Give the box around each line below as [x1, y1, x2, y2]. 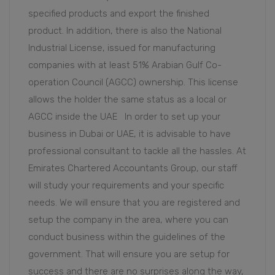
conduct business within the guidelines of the [28, 231, 225, 243]
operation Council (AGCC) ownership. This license [28, 77, 238, 88]
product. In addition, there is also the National [28, 25, 222, 37]
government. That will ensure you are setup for [28, 249, 230, 260]
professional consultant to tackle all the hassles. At [28, 145, 246, 157]
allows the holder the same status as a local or [28, 94, 227, 106]
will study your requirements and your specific [28, 180, 224, 192]
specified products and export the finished [28, 8, 209, 20]
